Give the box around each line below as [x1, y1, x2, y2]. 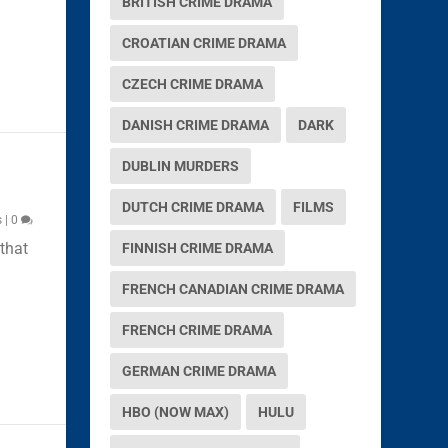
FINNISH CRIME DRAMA [122, 239, 274, 256]
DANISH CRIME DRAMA [122, 116, 270, 133]
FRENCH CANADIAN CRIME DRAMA [122, 280, 345, 297]
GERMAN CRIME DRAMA [122, 362, 277, 379]
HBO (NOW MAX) [122, 403, 230, 420]
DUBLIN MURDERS [122, 157, 240, 174]
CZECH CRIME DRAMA [122, 75, 264, 92]
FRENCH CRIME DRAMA [122, 321, 273, 338]
